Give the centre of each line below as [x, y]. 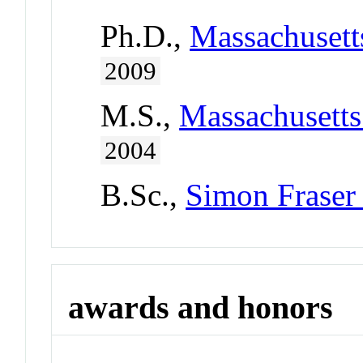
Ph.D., [145, 36]
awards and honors [201, 307]
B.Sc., [143, 195]
